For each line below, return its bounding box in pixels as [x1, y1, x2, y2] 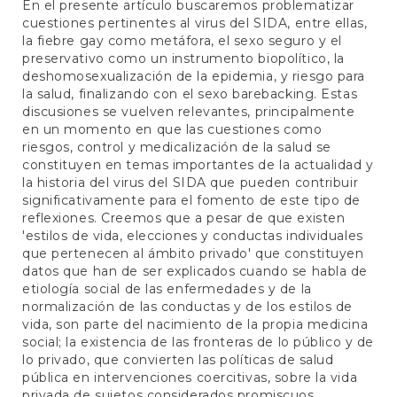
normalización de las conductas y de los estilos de [22, 299, 353, 315]
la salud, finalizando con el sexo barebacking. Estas [22, 86, 358, 103]
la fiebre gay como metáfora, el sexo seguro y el [22, 33, 342, 50]
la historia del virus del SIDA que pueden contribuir [22, 175, 359, 191]
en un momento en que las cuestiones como [22, 121, 323, 138]
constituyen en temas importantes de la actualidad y [22, 157, 374, 174]
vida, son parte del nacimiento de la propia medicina [22, 316, 369, 333]
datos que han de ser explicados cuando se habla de [22, 263, 368, 280]
